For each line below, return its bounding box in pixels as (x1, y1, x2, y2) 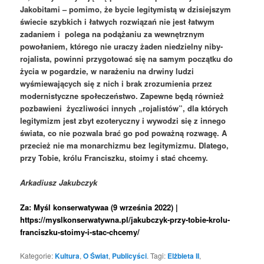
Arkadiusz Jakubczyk (20, 176, 98, 188)
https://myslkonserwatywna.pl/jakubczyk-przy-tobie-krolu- (20, 213, 230, 225)
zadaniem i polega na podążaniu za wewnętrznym (20, 28, 205, 39)
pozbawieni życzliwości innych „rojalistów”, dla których (20, 102, 229, 114)
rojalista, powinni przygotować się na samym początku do (20, 52, 233, 64)
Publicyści (112, 250, 147, 261)
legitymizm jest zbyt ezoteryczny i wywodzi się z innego (20, 114, 226, 126)
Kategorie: (20, 250, 55, 260)
